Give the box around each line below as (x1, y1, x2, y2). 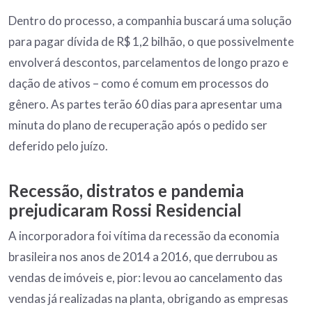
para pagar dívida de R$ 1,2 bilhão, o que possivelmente (8, 33, 294, 49)
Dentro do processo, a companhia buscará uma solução (8, 13, 292, 28)
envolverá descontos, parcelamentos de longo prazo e (8, 54, 288, 70)
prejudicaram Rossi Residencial (8, 199, 242, 220)
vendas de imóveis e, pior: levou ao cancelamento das (8, 270, 283, 285)
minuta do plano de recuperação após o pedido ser (8, 117, 267, 132)
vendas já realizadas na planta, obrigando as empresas (8, 290, 288, 306)
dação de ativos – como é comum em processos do (8, 75, 269, 91)
